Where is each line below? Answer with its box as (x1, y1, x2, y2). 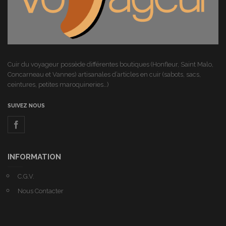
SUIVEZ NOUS (8, 102, 45, 108)
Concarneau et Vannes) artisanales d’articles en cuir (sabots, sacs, (8, 70, 201, 78)
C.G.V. (18, 172, 34, 180)
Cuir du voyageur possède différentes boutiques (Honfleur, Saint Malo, (8, 60, 213, 68)
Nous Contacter (18, 187, 64, 195)
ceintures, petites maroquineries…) (8, 80, 109, 88)
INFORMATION (8, 152, 61, 161)
